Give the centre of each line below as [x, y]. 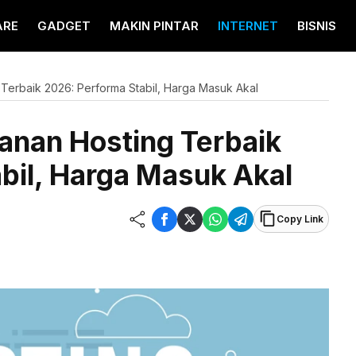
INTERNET [248, 26]
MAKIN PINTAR [154, 26]
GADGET [64, 26]
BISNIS [317, 26]
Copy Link [300, 219]
